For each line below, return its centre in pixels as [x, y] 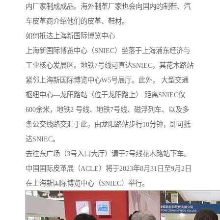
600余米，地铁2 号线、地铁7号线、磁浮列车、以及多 [107, 110]
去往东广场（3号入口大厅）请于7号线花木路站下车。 [108, 154]
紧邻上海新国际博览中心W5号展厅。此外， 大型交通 [107, 80]
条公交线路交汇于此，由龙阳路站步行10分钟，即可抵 [108, 124]
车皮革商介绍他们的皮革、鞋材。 [77, 21]
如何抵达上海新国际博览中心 [70, 36]
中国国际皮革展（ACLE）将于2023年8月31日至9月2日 [109, 169]
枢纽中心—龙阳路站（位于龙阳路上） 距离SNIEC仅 [105, 95]
